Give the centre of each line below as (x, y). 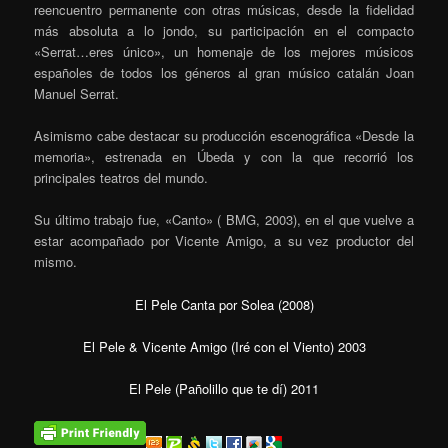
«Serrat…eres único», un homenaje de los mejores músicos (224, 52)
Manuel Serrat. (77, 94)
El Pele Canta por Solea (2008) (224, 304)
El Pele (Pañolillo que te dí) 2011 (224, 388)
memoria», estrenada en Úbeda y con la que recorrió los (224, 157)
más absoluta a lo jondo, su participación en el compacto (224, 31)
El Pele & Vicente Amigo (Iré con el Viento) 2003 (224, 346)
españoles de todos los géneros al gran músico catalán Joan (224, 73)
